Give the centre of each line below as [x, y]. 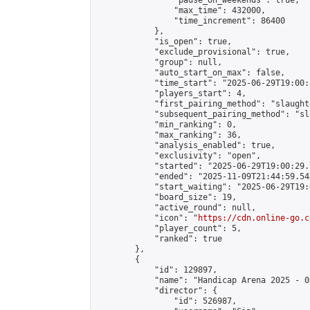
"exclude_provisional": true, [193, 52]
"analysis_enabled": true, [186, 145]
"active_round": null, [176, 208]
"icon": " [147, 218]
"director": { [157, 291]
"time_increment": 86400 [191, 21]
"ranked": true [159, 239]
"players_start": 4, [171, 93]
